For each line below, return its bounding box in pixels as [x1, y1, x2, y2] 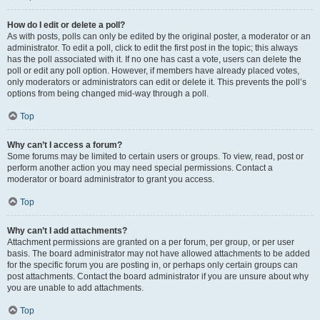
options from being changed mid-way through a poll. [7, 89, 209, 99]
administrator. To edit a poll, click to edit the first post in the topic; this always [7, 43, 298, 53]
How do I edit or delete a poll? [7, 20, 125, 30]
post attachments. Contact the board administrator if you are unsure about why [7, 271, 309, 281]
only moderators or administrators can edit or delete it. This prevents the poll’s [7, 77, 306, 87]
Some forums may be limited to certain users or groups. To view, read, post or [7, 151, 304, 161]
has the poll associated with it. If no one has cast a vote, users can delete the [7, 54, 301, 64]
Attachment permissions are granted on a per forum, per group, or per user [7, 237, 294, 247]
